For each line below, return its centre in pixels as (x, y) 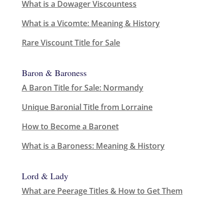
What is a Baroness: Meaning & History (93, 146)
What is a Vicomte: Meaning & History (91, 23)
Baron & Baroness (54, 73)
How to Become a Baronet (70, 127)
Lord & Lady (45, 176)
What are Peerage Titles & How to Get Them (102, 191)
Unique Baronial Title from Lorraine (87, 107)
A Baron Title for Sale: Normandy (82, 88)
